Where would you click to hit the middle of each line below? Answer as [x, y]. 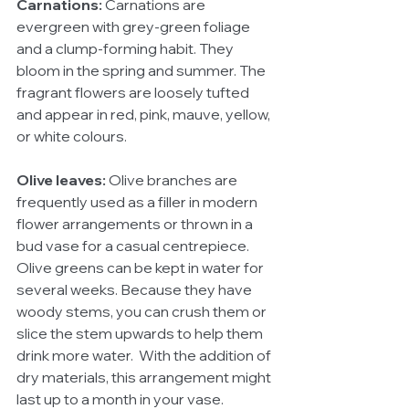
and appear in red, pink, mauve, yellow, [145, 114]
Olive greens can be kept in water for [142, 267]
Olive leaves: [61, 179]
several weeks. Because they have [136, 289]
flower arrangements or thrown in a [136, 223]
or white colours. [72, 136]
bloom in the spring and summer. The [142, 70]
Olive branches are [173, 179]
